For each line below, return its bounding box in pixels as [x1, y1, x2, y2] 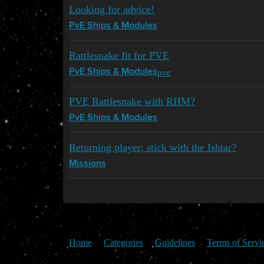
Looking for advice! [69, 4, 154, 15]
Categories [104, 237, 143, 247]
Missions [69, 159, 106, 169]
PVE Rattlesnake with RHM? [69, 95, 195, 107]
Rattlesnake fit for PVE [69, 49, 169, 61]
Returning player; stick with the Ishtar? [69, 141, 236, 153]
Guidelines [155, 237, 195, 247]
